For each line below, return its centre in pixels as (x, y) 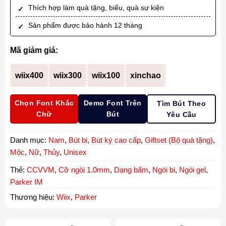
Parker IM (26, 182)
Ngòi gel (192, 170)
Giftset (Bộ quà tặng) (179, 140)
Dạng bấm (131, 170)
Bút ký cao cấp (116, 140)
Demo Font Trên (112, 103)
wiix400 (29, 76)
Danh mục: (29, 140)
